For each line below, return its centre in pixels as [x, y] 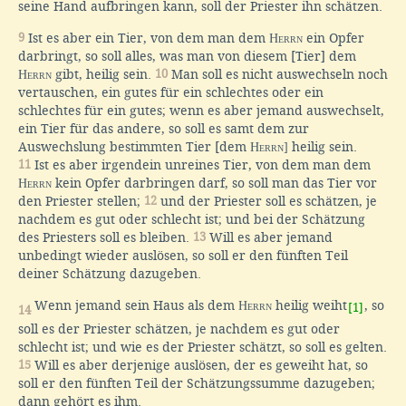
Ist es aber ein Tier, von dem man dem [147, 39]
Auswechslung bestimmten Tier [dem [134, 147]
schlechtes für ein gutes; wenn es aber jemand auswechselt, [201, 111]
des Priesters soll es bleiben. [106, 238]
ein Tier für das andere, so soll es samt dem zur [164, 129]
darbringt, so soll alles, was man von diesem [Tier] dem [187, 57]
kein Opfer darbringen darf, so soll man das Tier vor [214, 184]
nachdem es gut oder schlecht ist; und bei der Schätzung [192, 220]
